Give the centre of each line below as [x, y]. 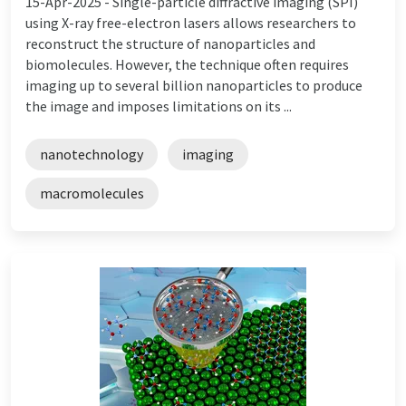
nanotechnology [92, 154]
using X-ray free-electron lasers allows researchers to [191, 22]
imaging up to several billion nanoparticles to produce [194, 85]
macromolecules [92, 193]
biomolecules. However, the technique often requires [187, 64]
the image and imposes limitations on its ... [159, 106]
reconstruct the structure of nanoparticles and [170, 43]
